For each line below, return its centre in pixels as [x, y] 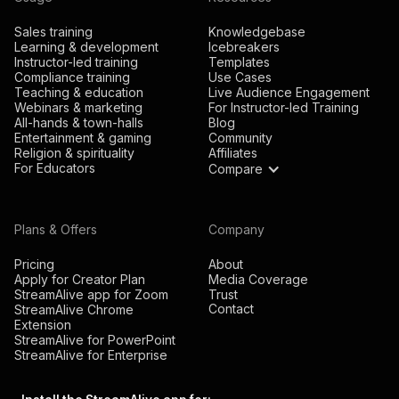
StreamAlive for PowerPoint [95, 340]
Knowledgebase [257, 32]
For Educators [55, 168]
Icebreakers [244, 47]
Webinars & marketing [78, 108]
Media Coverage [258, 280]
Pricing [34, 265]
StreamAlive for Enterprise [91, 355]
